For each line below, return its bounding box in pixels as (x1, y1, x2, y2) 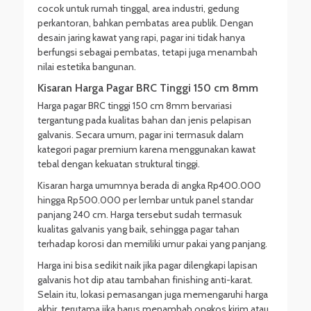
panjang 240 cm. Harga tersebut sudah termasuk (37, 208, 242, 221)
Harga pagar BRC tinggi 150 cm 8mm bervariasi (37, 99, 232, 112)
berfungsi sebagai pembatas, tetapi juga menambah (37, 46, 258, 58)
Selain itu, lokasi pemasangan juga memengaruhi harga (37, 288, 268, 301)
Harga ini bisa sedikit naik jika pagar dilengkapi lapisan (37, 259, 258, 271)
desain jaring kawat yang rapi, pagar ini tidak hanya (37, 31, 245, 44)
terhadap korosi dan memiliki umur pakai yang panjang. (37, 237, 267, 250)
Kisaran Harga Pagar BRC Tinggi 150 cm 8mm (37, 81, 258, 94)
